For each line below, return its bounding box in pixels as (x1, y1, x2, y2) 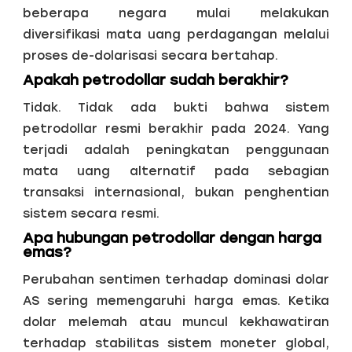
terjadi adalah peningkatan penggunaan (22, 142, 330, 158)
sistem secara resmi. (22, 206, 159, 222)
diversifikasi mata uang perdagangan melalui (22, 27, 330, 42)
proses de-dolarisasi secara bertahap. (22, 48, 278, 64)
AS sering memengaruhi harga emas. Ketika (22, 293, 330, 309)
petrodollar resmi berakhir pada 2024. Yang (22, 121, 330, 137)
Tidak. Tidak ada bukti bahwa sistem (22, 100, 330, 115)
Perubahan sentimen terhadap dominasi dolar (22, 272, 330, 288)
